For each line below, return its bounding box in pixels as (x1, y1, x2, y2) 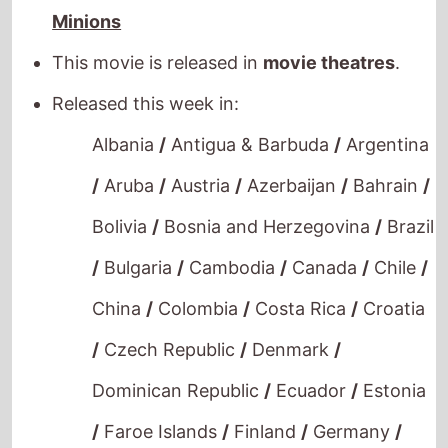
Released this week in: (52, 69, 240, 91)
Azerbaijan (242, 151, 342, 173)
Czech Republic (99, 315, 241, 337)
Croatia (358, 274, 426, 296)
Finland (229, 397, 302, 419)
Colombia (153, 274, 244, 296)
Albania (92, 110, 160, 132)
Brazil (382, 192, 435, 214)
